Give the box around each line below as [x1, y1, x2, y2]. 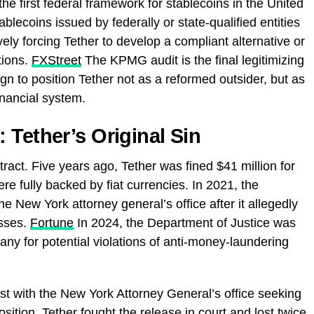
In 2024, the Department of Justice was [74, 215, 296, 230]
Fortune [30, 215, 74, 230]
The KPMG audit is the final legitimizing [81, 53, 304, 67]
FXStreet [32, 53, 81, 67]
